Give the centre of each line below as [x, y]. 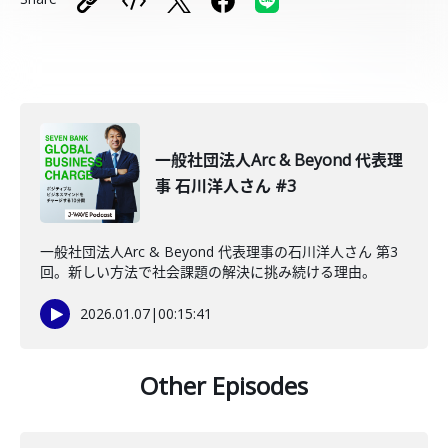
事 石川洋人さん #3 [225, 186]
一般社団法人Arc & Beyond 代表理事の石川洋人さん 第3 [219, 251]
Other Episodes [224, 385]
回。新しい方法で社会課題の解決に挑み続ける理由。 [208, 271]
